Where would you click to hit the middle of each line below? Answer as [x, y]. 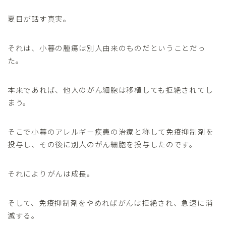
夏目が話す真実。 [39, 18]
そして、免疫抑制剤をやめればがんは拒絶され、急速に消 [110, 202]
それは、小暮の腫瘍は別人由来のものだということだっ [107, 47]
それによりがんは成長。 [51, 173]
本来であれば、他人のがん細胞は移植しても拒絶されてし [110, 89]
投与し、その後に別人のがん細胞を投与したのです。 [102, 144]
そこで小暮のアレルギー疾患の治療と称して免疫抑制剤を [111, 131]
